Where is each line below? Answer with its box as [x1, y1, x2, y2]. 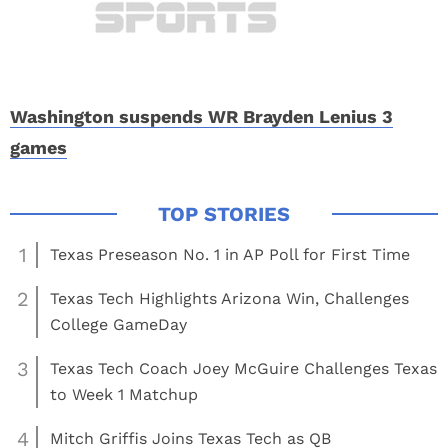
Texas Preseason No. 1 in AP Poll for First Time [50, 245, 410, 264]
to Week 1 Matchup [50, 385, 198, 404]
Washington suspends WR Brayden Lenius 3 [10, 106, 393, 127]
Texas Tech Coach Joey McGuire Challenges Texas [50, 359, 437, 378]
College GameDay [50, 315, 187, 334]
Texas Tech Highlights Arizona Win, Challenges [50, 289, 409, 308]
